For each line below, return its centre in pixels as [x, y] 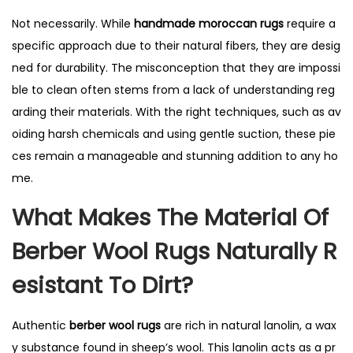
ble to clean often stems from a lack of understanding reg [173, 90]
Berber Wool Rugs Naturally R [175, 251]
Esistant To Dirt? [102, 285]
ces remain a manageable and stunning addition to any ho [175, 156]
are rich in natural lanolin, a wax [249, 325]
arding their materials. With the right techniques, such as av [176, 112]
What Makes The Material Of [173, 217]
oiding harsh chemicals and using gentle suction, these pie [174, 134]
